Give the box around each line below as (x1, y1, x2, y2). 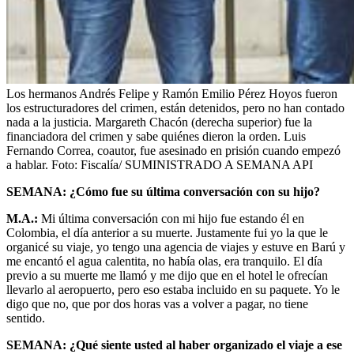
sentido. (6, 311, 45, 325)
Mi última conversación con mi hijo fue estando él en (41, 211, 304, 225)
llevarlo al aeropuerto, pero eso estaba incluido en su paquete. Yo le (6, 282, 340, 296)
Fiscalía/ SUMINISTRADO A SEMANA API (81, 157, 313, 171)
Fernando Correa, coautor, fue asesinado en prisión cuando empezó (6, 143, 341, 157)
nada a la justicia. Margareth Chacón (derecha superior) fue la (6, 115, 312, 129)
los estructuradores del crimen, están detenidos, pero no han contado (6, 100, 345, 115)
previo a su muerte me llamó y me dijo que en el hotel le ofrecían (6, 268, 328, 282)
